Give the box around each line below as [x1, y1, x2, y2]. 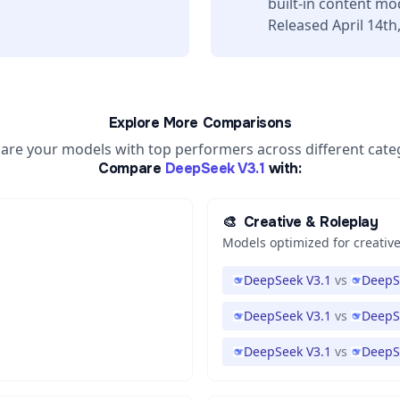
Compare [98, 159, 162, 178]
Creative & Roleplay [243, 212, 379, 231]
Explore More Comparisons [108, 113, 292, 132]
